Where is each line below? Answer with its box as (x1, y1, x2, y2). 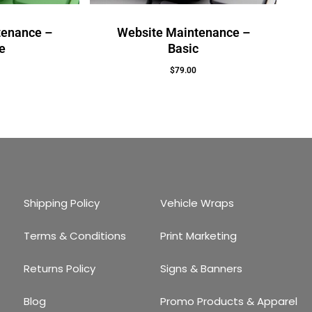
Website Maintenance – (116, 25, 250, 40)
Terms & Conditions (23, 228, 126, 244)
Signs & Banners (159, 261, 242, 276)
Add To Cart (113, 74, 176, 88)
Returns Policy (23, 261, 95, 276)
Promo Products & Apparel (159, 294, 297, 309)
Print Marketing (159, 228, 237, 244)
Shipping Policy (23, 196, 100, 211)
